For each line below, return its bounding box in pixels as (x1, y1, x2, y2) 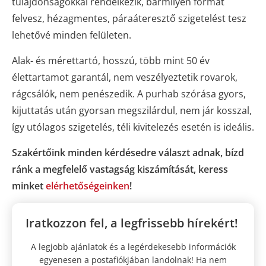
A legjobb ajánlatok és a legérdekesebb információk (30, 241, 236, 253)
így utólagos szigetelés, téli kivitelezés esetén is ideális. (12, 121, 254, 134)
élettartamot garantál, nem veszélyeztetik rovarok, (12, 71, 237, 84)
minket (12, 179, 46, 193)
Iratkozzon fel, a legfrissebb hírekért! (25, 215, 241, 232)
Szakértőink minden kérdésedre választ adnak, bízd (12, 146, 244, 160)
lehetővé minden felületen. (12, 28, 134, 42)
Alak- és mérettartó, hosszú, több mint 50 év (12, 54, 210, 68)
